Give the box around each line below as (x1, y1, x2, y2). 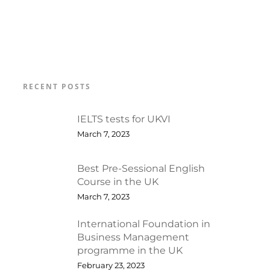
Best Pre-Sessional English (77, 162, 205, 174)
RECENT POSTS (22, 81, 91, 92)
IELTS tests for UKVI (77, 113, 171, 125)
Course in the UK (77, 175, 159, 187)
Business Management (77, 231, 189, 243)
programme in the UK (77, 245, 183, 256)
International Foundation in (77, 218, 210, 230)
